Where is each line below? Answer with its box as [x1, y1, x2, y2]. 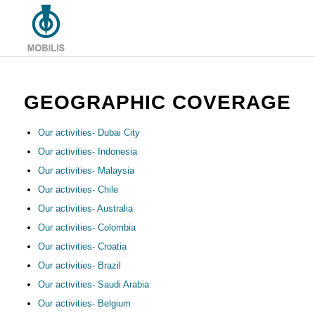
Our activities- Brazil [37, 260, 121, 271]
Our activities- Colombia [37, 222, 136, 233]
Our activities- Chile [37, 184, 118, 195]
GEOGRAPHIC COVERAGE [23, 91, 291, 113]
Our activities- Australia [37, 203, 133, 214]
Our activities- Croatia [37, 241, 127, 252]
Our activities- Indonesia [37, 146, 137, 157]
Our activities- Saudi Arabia [37, 279, 149, 290]
